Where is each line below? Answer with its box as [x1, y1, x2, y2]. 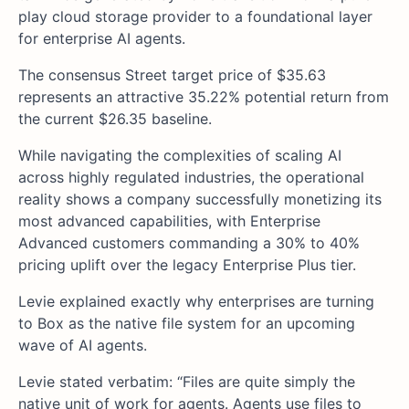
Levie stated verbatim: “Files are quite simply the [18, 372, 355, 391]
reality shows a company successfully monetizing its [18, 189, 382, 208]
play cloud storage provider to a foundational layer [18, 6, 372, 26]
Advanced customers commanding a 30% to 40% [18, 233, 360, 252]
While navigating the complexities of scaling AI [18, 145, 341, 164]
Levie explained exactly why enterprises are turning [18, 291, 374, 310]
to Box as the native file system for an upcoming [18, 313, 355, 332]
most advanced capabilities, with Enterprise [18, 211, 320, 230]
